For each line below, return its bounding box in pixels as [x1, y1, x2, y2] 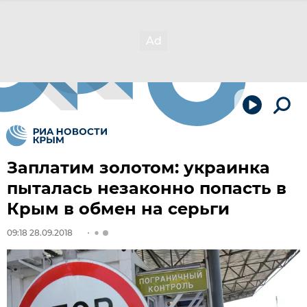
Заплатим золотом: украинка [7, 158, 270, 177]
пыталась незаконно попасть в [7, 178, 286, 198]
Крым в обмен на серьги [7, 199, 230, 219]
